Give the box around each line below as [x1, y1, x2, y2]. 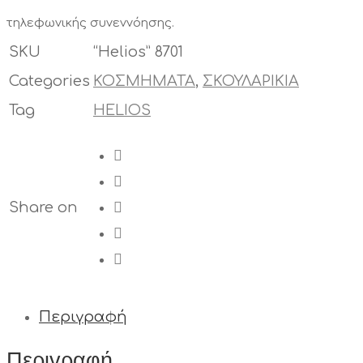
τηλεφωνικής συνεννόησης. [6, 16, 174, 31]
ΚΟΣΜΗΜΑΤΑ [93, 73, 195, 90]
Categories [9, 73, 90, 90]
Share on [9, 199, 78, 216]
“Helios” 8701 [93, 44, 183, 61]
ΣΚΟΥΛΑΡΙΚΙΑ [203, 73, 299, 90]
